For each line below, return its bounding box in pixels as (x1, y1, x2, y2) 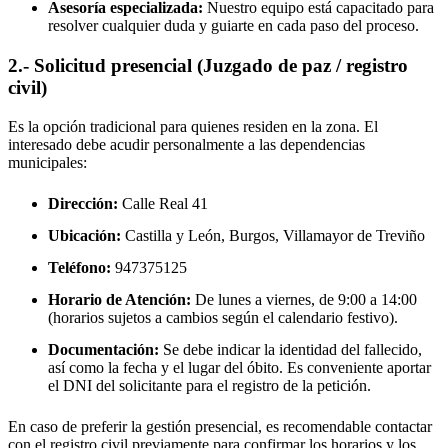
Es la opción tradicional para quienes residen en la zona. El (8, 117, 378, 135)
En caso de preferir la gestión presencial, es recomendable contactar (8, 418, 432, 436)
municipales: (8, 153, 87, 171)
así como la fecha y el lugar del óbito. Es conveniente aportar (48, 359, 431, 377)
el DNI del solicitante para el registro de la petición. (48, 377, 371, 395)
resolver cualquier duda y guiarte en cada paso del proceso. (48, 17, 419, 35)
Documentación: (48, 341, 159, 359)
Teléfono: (48, 258, 111, 276)
